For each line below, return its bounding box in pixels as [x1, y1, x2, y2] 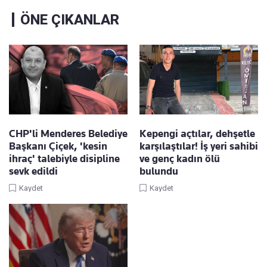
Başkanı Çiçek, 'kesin [9, 140, 107, 153]
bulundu [139, 165, 178, 178]
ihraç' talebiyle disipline [9, 153, 120, 165]
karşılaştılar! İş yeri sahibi [139, 140, 258, 153]
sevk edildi [9, 165, 58, 178]
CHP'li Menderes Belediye [9, 128, 128, 140]
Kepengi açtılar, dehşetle [139, 128, 255, 140]
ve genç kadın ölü [139, 153, 220, 165]
